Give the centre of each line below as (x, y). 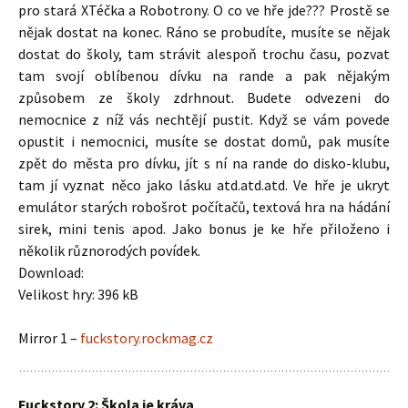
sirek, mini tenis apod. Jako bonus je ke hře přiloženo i (204, 229)
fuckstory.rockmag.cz (147, 338)
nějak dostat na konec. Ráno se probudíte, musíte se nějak (204, 32)
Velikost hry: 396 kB (78, 294)
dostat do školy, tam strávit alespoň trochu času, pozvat (204, 54)
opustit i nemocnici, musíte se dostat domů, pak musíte (204, 141)
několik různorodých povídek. (109, 250)
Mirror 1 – (49, 338)
